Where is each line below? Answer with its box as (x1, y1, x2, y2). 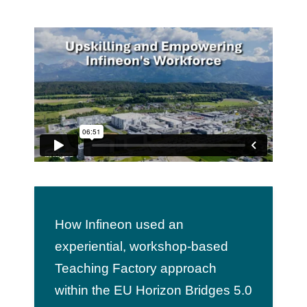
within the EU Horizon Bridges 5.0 (54, 282, 252, 297)
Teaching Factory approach (54, 260, 217, 275)
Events (134, 52, 173, 66)
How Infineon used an (54, 217, 184, 232)
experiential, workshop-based (54, 238, 228, 254)
